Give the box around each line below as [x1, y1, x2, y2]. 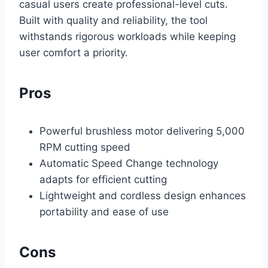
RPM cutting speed [39, 141, 130, 154]
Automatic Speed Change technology [39, 157, 218, 170]
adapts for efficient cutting [39, 173, 167, 186]
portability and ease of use [39, 206, 169, 218]
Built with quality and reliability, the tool [19, 14, 208, 27]
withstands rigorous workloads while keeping [19, 31, 236, 43]
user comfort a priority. [19, 47, 128, 59]
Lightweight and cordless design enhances [39, 190, 246, 202]
